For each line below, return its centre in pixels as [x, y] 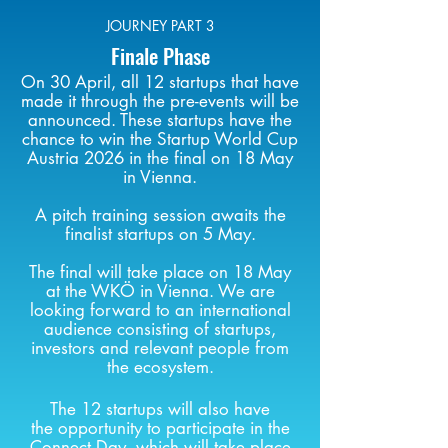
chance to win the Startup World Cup [160, 139]
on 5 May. [214, 234]
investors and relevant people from [160, 348]
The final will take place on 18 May [160, 272]
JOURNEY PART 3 [160, 25]
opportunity [99, 428]
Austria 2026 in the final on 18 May [160, 158]
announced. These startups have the [160, 120]
